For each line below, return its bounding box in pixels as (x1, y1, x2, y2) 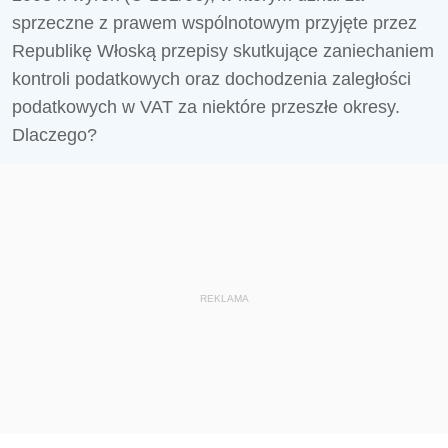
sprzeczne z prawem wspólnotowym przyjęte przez (12, 13, 417, 33)
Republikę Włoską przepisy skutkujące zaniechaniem (12, 41, 434, 61)
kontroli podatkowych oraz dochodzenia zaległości (12, 69, 411, 89)
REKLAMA (199, 293, 249, 304)
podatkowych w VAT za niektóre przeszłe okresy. (12, 97, 400, 117)
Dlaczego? (12, 125, 97, 145)
